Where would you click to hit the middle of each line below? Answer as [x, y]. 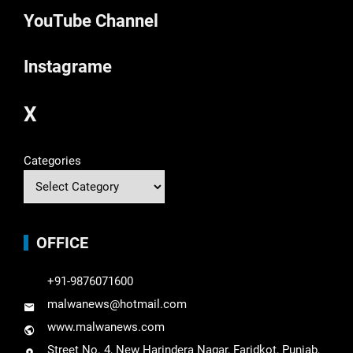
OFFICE [62, 243]
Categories [52, 161]
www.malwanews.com [106, 327]
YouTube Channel [91, 21]
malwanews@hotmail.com [117, 305]
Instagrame [68, 67]
